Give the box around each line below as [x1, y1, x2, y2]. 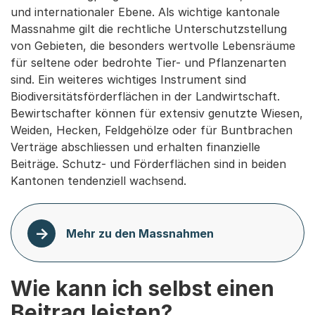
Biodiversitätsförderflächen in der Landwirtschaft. [11, 89, 280, 103]
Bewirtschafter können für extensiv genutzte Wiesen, [11, 105, 303, 120]
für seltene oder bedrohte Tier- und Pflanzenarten [11, 55, 286, 70]
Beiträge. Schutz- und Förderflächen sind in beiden [11, 156, 286, 171]
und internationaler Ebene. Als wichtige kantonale [11, 4, 280, 19]
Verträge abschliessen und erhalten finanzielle [11, 139, 260, 154]
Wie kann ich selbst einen [11, 275, 274, 301]
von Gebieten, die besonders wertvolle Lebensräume [11, 38, 295, 53]
